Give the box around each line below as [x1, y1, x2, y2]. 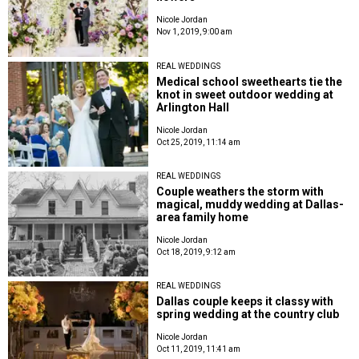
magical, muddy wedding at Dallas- [156, 197, 345, 211]
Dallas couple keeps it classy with [156, 295, 334, 309]
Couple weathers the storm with [156, 184, 325, 198]
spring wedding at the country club [156, 308, 340, 321]
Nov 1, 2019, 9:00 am [156, 27, 233, 37]
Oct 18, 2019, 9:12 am [156, 247, 236, 256]
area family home [156, 210, 249, 224]
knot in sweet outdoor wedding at [156, 87, 334, 101]
